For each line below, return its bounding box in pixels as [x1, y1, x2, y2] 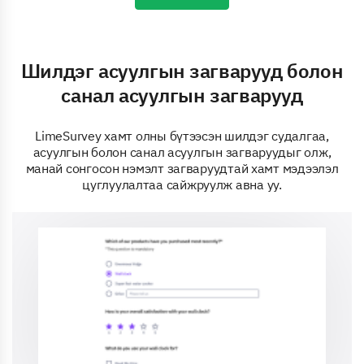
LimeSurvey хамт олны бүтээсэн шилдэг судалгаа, [35, 127, 329, 144]
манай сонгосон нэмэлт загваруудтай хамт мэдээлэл [25, 159, 339, 176]
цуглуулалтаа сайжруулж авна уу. [82, 175, 282, 193]
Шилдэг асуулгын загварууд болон [20, 57, 344, 84]
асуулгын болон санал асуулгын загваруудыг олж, [32, 143, 331, 160]
